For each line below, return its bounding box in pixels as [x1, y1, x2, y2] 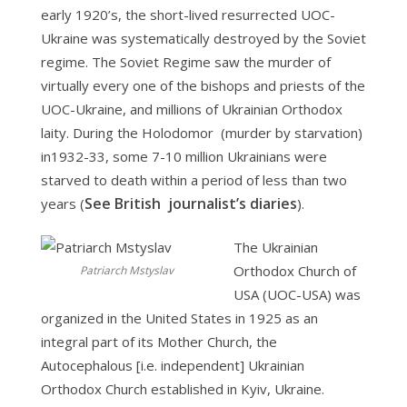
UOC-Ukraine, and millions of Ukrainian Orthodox [40, 100, 342, 118]
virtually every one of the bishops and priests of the [40, 76, 365, 94]
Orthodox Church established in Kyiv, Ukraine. [40, 380, 324, 398]
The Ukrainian [233, 238, 319, 256]
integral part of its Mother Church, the [40, 333, 277, 351]
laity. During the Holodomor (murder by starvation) [40, 124, 362, 142]
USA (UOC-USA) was [233, 285, 362, 303]
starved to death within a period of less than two [40, 171, 347, 189]
